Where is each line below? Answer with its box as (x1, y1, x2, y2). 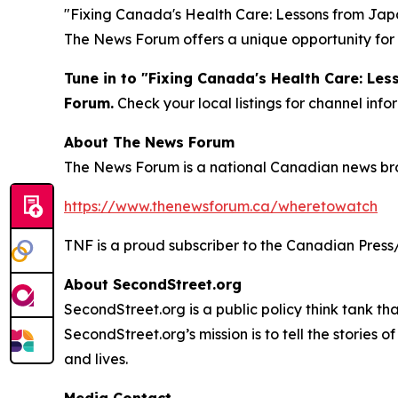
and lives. (64, 350, 128, 368)
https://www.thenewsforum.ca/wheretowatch (64, 197, 378, 215)
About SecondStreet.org (64, 275, 242, 293)
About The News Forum (64, 133, 235, 151)
